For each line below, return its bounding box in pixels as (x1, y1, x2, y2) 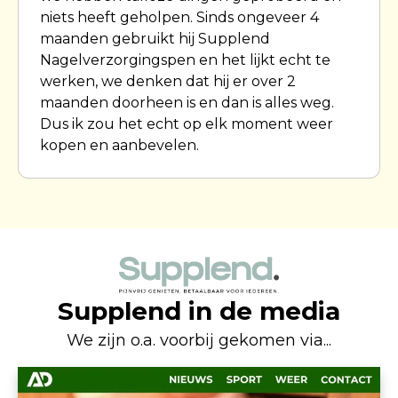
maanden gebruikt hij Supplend (40, 29, 270, 47)
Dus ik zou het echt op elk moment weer (40, 115, 333, 132)
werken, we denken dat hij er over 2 (40, 72, 296, 90)
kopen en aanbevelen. (40, 136, 199, 154)
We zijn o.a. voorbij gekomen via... (67, 330, 331, 351)
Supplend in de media (58, 296, 340, 327)
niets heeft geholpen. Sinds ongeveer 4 (40, 8, 319, 26)
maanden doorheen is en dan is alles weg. (40, 93, 334, 111)
